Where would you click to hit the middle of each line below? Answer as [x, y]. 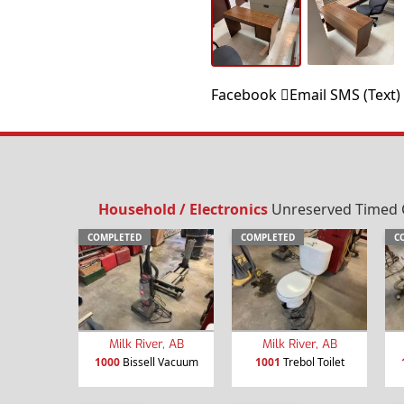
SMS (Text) [365, 94]
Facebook [243, 94]
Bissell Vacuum [159, 363]
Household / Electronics [183, 209]
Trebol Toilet [312, 363]
